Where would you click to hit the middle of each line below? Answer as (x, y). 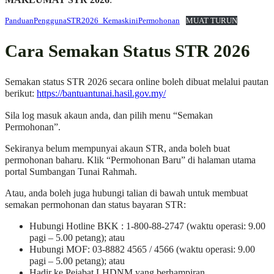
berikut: (21, 94)
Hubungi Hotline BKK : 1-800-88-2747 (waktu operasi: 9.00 (147, 227)
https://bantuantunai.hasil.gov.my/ (101, 94)
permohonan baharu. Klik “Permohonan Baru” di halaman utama (130, 160)
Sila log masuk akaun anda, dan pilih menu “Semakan (109, 115)
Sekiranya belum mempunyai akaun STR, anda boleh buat (117, 148)
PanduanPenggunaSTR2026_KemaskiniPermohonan (92, 20)
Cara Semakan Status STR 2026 (128, 51)
